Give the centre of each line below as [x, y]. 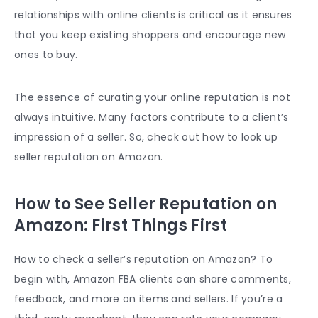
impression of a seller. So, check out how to [126, 137]
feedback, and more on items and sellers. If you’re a [149, 299]
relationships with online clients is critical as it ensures [153, 15]
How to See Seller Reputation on [146, 204]
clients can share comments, [214, 279]
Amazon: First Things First [121, 226]
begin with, [44, 279]
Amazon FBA [104, 279]
